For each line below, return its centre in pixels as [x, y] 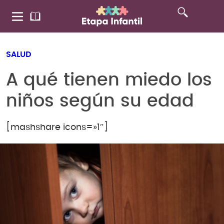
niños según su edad [100, 101]
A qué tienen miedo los [109, 80]
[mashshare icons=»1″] [57, 128]
